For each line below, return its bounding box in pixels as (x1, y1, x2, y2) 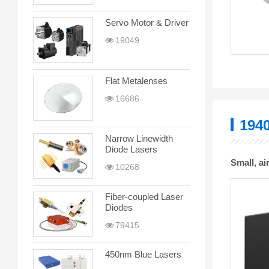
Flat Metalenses (105, 75, 168, 86)
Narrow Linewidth (105, 133, 173, 144)
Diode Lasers (105, 144, 157, 155)
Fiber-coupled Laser (105, 191, 183, 202)
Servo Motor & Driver (105, 17, 189, 28)
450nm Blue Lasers (105, 249, 181, 260)
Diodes (105, 202, 133, 213)
